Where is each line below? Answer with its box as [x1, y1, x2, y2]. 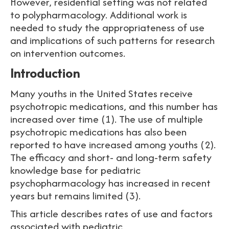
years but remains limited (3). [10, 188, 146, 203]
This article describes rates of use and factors [10, 206, 213, 221]
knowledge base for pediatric [10, 163, 141, 177]
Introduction [10, 64, 86, 81]
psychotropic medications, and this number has [10, 99, 218, 113]
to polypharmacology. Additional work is [10, 7, 187, 22]
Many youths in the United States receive [10, 86, 193, 101]
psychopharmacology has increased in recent [10, 175, 211, 190]
